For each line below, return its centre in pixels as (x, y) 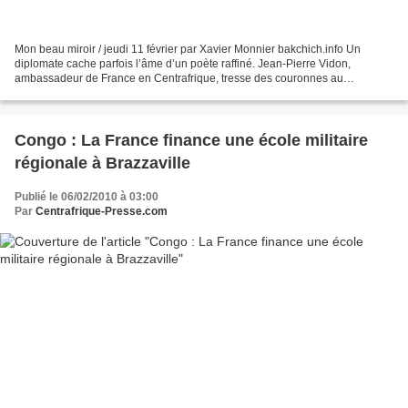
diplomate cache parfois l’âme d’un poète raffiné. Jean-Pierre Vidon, (183, 63)
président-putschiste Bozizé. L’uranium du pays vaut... (147, 92)
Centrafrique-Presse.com (102, 211)
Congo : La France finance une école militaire (191, 140)
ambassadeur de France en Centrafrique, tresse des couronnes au (179, 78)
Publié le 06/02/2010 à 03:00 (87, 196)
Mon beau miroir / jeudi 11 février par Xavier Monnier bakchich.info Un (188, 49)
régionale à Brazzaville (102, 163)
